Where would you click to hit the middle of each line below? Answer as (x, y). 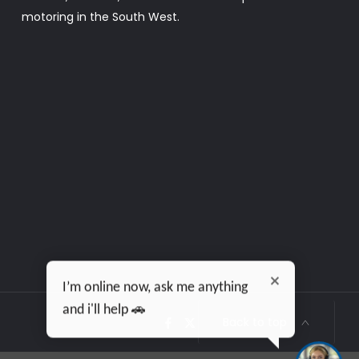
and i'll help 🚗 (104, 310)
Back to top (255, 322)
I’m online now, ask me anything (155, 287)
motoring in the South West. (100, 17)
